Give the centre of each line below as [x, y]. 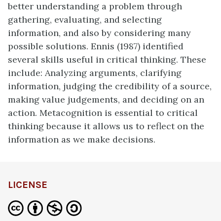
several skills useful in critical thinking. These [107, 60]
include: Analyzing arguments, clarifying [95, 73]
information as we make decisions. [82, 140]
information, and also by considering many [99, 33]
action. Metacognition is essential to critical [103, 113]
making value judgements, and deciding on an [106, 100]
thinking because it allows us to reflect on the [106, 126]
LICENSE [28, 185]
